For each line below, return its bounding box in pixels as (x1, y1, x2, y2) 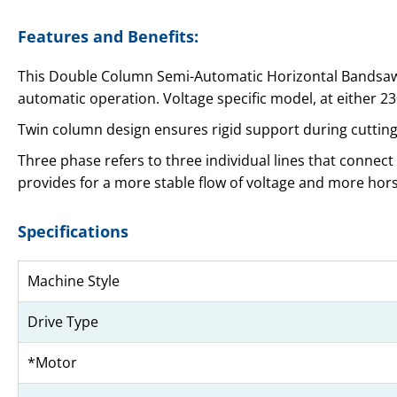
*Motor (27, 353, 77, 373)
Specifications (18, 221, 128, 243)
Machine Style (27, 271, 120, 292)
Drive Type (27, 312, 98, 332)
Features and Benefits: (18, 26, 198, 48)
